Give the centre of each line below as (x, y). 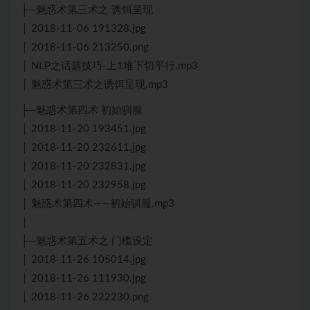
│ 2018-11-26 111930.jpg (83, 278)
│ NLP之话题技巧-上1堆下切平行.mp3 (109, 66)
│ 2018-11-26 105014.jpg (83, 259)
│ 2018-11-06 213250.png (85, 47)
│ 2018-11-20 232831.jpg (83, 166)
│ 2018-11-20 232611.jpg (83, 147)
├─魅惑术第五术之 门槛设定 (87, 241)
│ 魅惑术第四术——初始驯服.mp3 (98, 203)
